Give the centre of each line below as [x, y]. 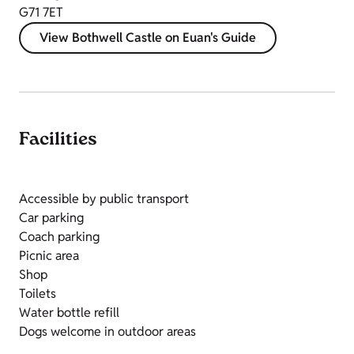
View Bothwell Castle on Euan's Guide [148, 38]
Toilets [38, 294]
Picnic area [49, 256]
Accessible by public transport [104, 199]
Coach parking [59, 237]
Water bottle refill [69, 313]
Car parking [51, 218]
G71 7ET [41, 13]
